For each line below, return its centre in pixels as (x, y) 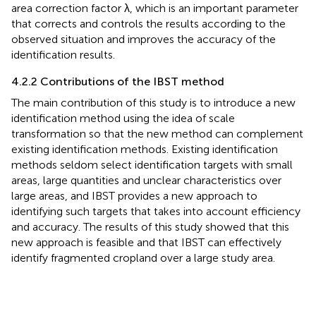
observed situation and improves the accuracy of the (144, 39)
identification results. (63, 54)
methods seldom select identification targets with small (152, 164)
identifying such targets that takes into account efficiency (156, 211)
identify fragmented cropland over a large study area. (143, 257)
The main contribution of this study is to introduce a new (153, 102)
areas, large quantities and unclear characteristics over (146, 180)
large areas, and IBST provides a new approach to (134, 195)
